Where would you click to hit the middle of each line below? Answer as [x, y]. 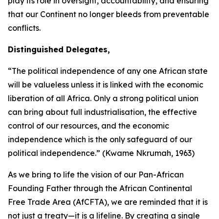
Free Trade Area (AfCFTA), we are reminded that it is [108, 202]
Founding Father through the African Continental [100, 188]
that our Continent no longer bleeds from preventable [109, 14]
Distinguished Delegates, [59, 49]
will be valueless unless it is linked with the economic [106, 85]
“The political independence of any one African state [108, 71]
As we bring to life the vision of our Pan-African [96, 175]
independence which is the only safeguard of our [100, 139]
